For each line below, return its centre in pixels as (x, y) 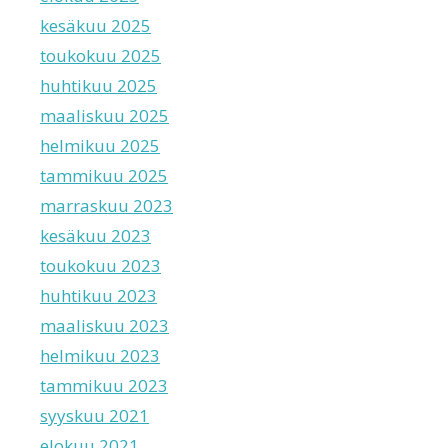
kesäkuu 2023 (95, 235)
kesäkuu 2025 (95, 25)
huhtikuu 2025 (98, 85)
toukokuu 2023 (100, 265)
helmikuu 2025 (100, 145)
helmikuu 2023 (100, 355)
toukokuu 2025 (100, 55)
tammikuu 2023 (104, 385)
